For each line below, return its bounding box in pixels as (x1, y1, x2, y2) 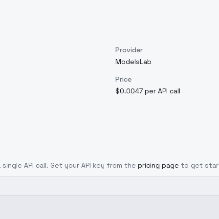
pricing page (138, 161, 179, 170)
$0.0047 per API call (115, 87, 180, 95)
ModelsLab (115, 57, 152, 66)
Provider (115, 45, 143, 54)
